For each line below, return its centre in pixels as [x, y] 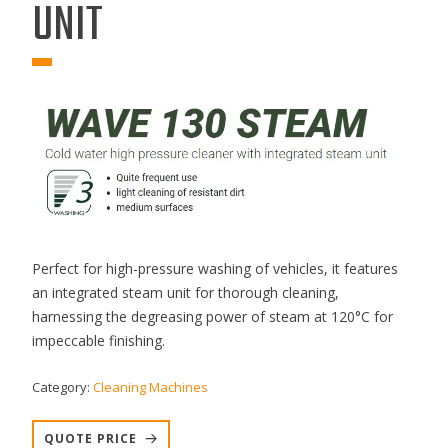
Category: [62, 387]
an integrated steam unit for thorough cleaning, [185, 293]
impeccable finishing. [98, 341]
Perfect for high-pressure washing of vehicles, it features [214, 269]
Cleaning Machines [150, 387]
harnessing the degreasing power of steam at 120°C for [212, 317]
